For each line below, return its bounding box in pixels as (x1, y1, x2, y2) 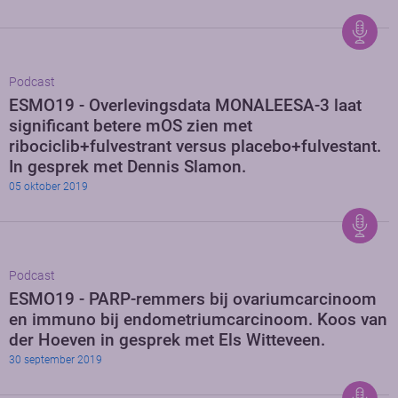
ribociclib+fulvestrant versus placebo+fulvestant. (9, 136, 381, 157)
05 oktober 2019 (9, 180, 88, 194)
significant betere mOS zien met (9, 115, 252, 137)
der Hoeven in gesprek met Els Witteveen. (9, 330, 325, 351)
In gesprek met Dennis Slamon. (9, 156, 246, 178)
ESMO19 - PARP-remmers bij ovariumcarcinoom (9, 289, 377, 310)
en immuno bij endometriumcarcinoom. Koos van (9, 309, 387, 330)
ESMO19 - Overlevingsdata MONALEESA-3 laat (9, 95, 362, 116)
